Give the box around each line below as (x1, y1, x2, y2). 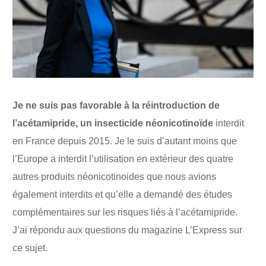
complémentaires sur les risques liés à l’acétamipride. (12, 207, 238, 217)
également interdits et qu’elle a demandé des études (12, 189, 233, 199)
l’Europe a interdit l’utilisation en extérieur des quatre (12, 153, 234, 164)
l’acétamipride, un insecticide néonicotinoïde (12, 118, 214, 128)
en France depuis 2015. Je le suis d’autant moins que (12, 135, 237, 146)
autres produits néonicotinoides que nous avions (12, 171, 217, 182)
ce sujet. (12, 242, 48, 253)
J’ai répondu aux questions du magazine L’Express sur (12, 224, 243, 235)
